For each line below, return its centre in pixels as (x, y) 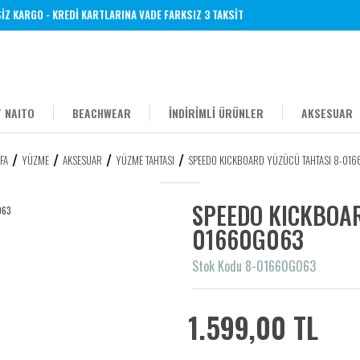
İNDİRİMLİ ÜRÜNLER (216, 113)
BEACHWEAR (102, 113)
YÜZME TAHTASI (145, 160)
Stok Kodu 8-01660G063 (254, 266)
